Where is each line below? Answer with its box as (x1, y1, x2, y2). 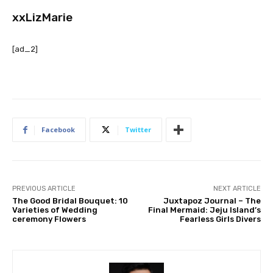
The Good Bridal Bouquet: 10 (12, 196, 128, 206)
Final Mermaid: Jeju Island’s (147, 205, 261, 215)
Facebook (41, 125, 75, 135)
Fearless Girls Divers (179, 214, 261, 224)
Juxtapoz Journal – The (163, 196, 261, 206)
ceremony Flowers (12, 214, 86, 224)
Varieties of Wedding (12, 205, 97, 215)
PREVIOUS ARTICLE (12, 185, 76, 193)
